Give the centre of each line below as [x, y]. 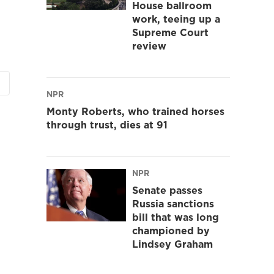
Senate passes [167, 190]
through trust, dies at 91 [107, 124]
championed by [171, 230]
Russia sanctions [173, 203]
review [149, 46]
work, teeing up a [176, 19]
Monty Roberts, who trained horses [135, 111]
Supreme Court [170, 32]
